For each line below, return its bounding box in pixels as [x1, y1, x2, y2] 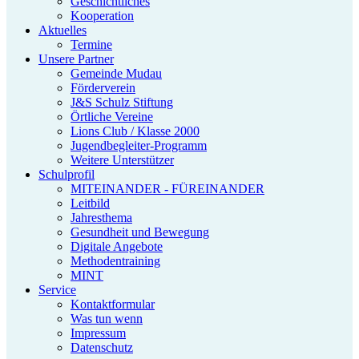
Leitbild [71, 196, 110, 210]
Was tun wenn [71, 312, 143, 325]
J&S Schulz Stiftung [71, 95, 173, 109]
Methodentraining [71, 254, 160, 268]
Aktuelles [38, 23, 87, 37]
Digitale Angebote [71, 240, 163, 253]
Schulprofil [38, 167, 95, 181]
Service [38, 283, 76, 296]
